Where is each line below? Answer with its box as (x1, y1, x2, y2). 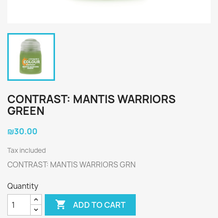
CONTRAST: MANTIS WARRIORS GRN (7, 160, 136, 170)
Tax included (7, 146, 46, 155)
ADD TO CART (73, 199, 126, 210)
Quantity (7, 181, 38, 191)
